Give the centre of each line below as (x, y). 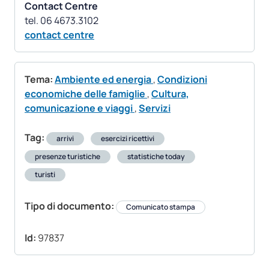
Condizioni (182, 80)
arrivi (65, 139)
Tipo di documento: (69, 206)
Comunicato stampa (161, 207)
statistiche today (156, 157)
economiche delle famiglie (86, 94)
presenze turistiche (68, 157)
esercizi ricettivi (128, 139)
